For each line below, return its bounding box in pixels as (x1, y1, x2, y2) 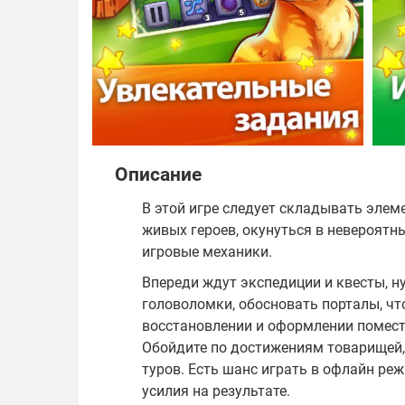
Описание (115, 164, 202, 186)
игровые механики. (142, 243, 272, 261)
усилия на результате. (142, 382, 290, 400)
